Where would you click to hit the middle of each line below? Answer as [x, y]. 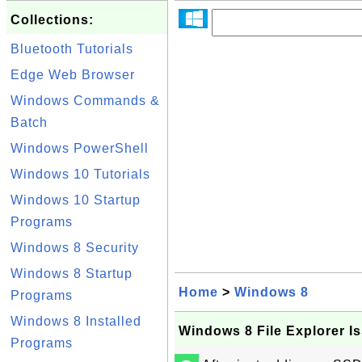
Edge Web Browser [73, 75]
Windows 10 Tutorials [80, 174]
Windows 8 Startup [72, 274]
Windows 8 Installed [76, 321]
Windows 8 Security [75, 248]
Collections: [52, 20]
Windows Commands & [85, 101]
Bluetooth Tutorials [72, 49]
